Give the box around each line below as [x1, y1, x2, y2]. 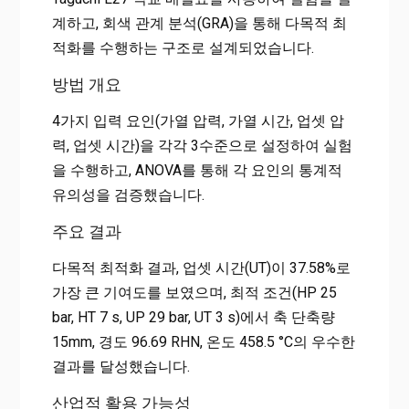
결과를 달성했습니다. [51, 357, 190, 375]
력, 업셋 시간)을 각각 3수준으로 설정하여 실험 [51, 136, 352, 154]
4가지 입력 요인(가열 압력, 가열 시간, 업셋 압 [51, 111, 344, 130]
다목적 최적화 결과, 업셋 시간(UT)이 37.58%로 [51, 258, 351, 277]
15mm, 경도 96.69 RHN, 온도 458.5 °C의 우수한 [51, 332, 355, 351]
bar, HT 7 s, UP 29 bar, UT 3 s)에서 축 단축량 [51, 308, 335, 326]
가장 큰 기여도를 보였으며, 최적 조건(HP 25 [51, 283, 337, 301]
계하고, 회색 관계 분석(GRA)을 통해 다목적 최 [51, 14, 347, 32]
